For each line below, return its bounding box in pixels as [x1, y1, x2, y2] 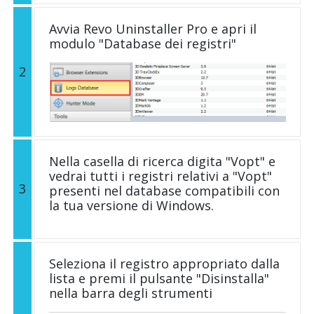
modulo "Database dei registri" [49, 35, 236, 52]
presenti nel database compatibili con [49, 182, 280, 199]
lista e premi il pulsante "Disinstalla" [49, 270, 269, 287]
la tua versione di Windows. [49, 197, 214, 214]
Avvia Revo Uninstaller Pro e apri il [49, 20, 257, 37]
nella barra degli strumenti [49, 285, 212, 301]
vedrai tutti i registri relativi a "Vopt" [49, 168, 272, 184]
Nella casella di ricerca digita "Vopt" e [49, 153, 275, 170]
